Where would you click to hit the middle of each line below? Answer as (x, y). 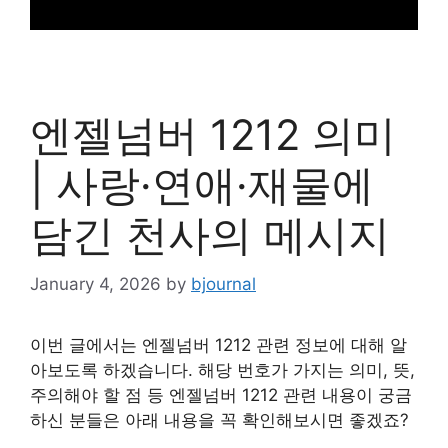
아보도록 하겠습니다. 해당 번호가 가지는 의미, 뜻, (222, 369)
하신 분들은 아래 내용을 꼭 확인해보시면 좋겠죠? (219, 419)
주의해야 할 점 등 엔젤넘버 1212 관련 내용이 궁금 (221, 394)
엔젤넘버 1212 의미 (213, 134)
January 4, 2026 (95, 283)
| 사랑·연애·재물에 (202, 184)
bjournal (223, 283)
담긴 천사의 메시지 (210, 234)
